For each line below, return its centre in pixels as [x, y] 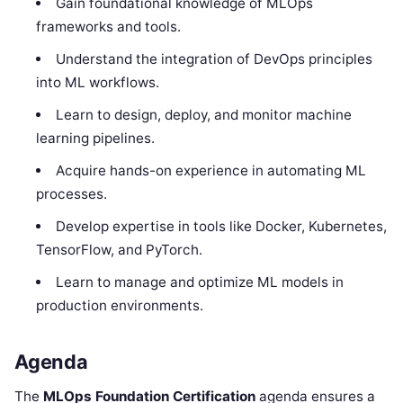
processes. [72, 193]
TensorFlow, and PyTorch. [120, 249]
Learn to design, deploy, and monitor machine [203, 114]
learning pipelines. [96, 138]
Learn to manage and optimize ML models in [199, 282]
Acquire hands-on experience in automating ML [210, 170]
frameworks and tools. [109, 26]
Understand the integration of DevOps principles [214, 58]
